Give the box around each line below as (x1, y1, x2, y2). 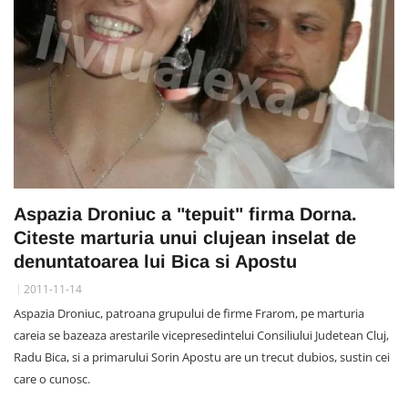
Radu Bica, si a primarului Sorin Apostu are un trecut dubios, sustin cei (14, 348, 390, 365)
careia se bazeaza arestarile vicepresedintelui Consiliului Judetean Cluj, (14, 326, 389, 343)
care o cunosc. (14, 370, 90, 387)
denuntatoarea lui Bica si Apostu (14, 250, 297, 271)
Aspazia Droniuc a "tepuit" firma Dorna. (14, 203, 357, 224)
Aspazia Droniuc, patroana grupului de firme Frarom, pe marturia (14, 304, 364, 321)
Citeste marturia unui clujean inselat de (14, 227, 356, 248)
